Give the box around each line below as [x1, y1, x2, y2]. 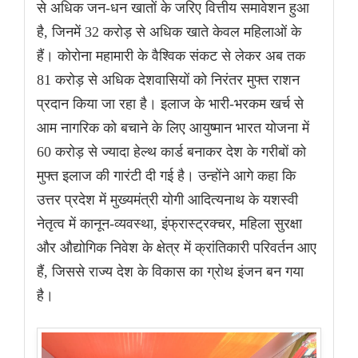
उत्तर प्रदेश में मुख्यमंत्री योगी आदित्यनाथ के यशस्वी [37, 191, 298, 208]
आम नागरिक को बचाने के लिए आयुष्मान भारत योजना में [37, 119, 309, 136]
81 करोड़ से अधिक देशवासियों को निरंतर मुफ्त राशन [37, 71, 300, 88]
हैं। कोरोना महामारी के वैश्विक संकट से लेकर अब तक [37, 47, 305, 64]
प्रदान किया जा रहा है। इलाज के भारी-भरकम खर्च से [37, 95, 304, 112]
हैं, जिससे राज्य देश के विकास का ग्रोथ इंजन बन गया [37, 263, 304, 280]
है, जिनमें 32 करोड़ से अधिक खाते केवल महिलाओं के [37, 23, 301, 40]
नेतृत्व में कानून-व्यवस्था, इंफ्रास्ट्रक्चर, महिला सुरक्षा [37, 215, 302, 232]
